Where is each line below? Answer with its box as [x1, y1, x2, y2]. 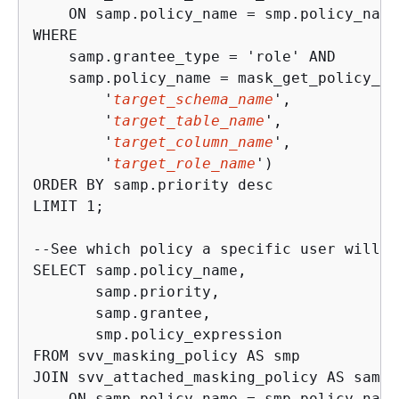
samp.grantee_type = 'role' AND [33, 48, 336, 65]
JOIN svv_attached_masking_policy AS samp [33, 369, 389, 386]
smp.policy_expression [33, 326, 282, 343]
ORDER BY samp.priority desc [33, 176, 273, 193]
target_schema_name [113, 91, 273, 108]
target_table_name [113, 112, 265, 129]
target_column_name [113, 134, 273, 151]
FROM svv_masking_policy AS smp [33, 347, 300, 364]
